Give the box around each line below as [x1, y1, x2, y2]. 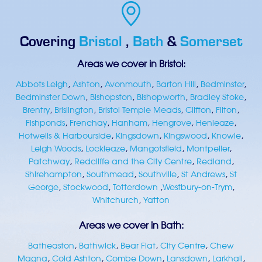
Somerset [176, 35, 243, 50]
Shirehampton [25, 169, 82, 182]
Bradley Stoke [190, 92, 244, 105]
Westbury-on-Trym [162, 182, 232, 195]
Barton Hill [156, 79, 196, 92]
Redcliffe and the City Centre [74, 156, 192, 169]
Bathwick [79, 240, 116, 253]
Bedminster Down [16, 92, 85, 105]
